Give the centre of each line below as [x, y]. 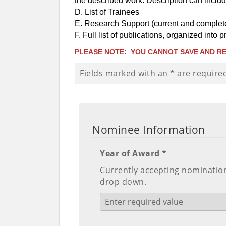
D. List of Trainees [107, 12]
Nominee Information [149, 130]
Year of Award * [133, 154]
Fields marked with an [125, 73]
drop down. [123, 182]
